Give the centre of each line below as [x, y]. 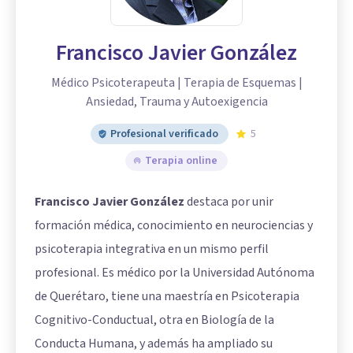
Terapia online [181, 161]
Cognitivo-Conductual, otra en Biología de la [154, 320]
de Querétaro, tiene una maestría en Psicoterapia [167, 297]
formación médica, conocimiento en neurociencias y [174, 226]
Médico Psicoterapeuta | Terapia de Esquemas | [176, 83]
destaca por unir [229, 202]
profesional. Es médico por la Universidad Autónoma [175, 273]
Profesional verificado [164, 134]
